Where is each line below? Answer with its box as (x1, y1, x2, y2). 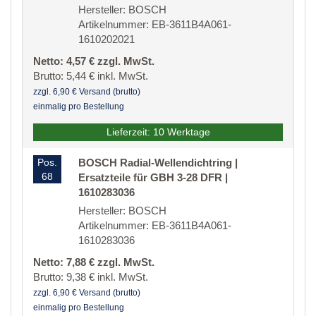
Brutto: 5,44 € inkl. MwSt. (33, 70, 148, 83)
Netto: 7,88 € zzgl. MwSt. (33, 256, 154, 269)
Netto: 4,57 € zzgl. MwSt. (33, 55, 154, 68)
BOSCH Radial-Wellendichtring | (78, 157, 238, 169)
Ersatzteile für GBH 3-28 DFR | (78, 171, 228, 184)
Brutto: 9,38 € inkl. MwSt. (33, 271, 148, 284)
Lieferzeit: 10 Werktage (106, 126, 210, 138)
